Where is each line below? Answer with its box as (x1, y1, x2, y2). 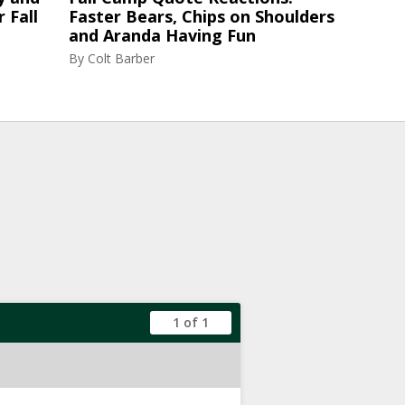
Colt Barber (88, 50, 155, 67)
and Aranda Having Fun (69, 24, 256, 46)
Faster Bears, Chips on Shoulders (69, 5, 334, 27)
